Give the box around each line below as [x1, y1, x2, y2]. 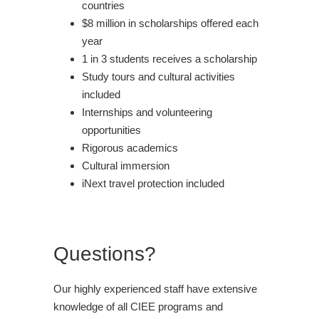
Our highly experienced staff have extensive [53, 282, 257, 295]
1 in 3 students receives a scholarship [82, 52, 257, 65]
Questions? [53, 242, 156, 265]
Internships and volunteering [82, 105, 212, 118]
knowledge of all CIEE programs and [53, 300, 223, 313]
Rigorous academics [82, 141, 178, 154]
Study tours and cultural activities [82, 70, 235, 83]
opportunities [82, 123, 141, 136]
